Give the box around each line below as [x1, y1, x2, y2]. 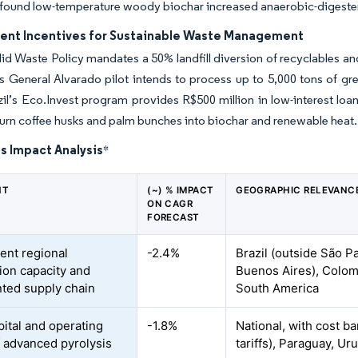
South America [236, 280, 320, 296]
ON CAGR [147, 198, 193, 209]
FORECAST [147, 212, 200, 223]
